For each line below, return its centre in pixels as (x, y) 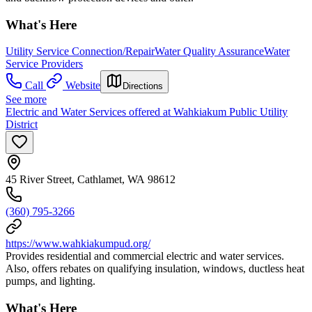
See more (26, 100)
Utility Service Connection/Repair (80, 52)
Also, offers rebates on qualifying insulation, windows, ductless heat (155, 269)
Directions (143, 86)
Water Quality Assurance (209, 52)
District (22, 125)
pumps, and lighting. (50, 281)
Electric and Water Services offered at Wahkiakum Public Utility (147, 112)
